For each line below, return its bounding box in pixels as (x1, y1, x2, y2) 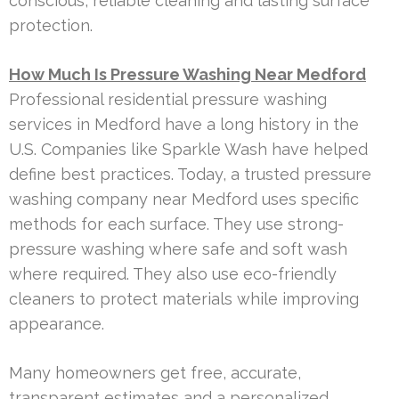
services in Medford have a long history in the (9, 114, 359, 134)
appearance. (9, 313, 104, 333)
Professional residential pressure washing (9, 89, 327, 109)
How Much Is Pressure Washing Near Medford (9, 64, 366, 84)
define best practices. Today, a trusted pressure (9, 164, 371, 183)
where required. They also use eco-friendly (9, 264, 337, 283)
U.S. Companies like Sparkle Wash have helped (9, 139, 368, 159)
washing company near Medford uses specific (9, 189, 359, 208)
